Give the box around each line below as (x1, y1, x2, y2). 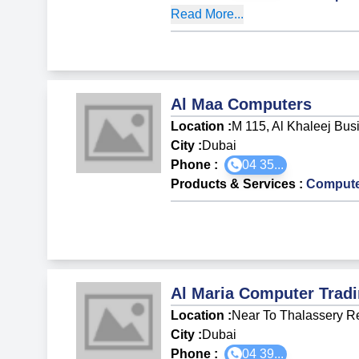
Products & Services (171, 176, 296, 191)
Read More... (171, 6, 244, 21)
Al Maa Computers (171, 95, 313, 113)
